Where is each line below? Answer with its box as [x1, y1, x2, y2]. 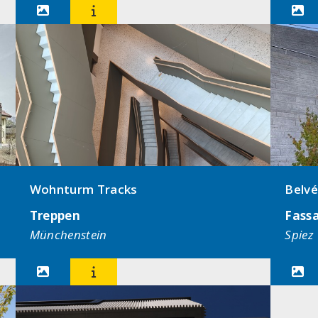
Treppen [29, 207, 81, 224]
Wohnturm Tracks [29, 181, 138, 197]
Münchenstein [29, 226, 107, 243]
